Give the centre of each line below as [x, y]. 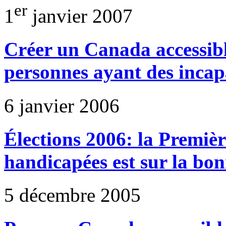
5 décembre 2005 [72, 195]
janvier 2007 [80, 16]
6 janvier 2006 [62, 105]
